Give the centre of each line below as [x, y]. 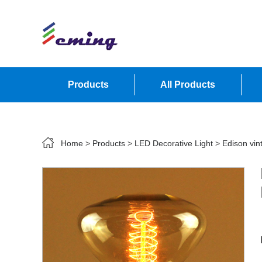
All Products [188, 85]
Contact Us [93, 120]
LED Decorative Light [174, 143]
